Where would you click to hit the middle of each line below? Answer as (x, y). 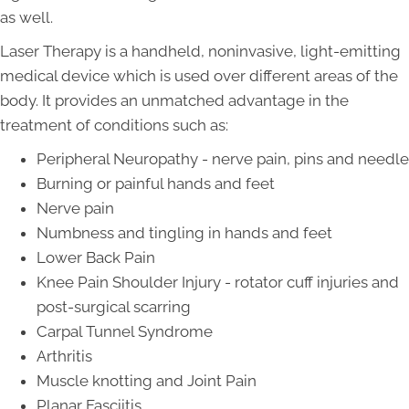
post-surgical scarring (114, 307)
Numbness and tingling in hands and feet (184, 233)
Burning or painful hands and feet (156, 184)
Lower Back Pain (96, 258)
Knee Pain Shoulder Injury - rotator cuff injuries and (218, 283)
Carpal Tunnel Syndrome (125, 332)
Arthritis (64, 357)
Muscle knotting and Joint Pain (147, 381)
